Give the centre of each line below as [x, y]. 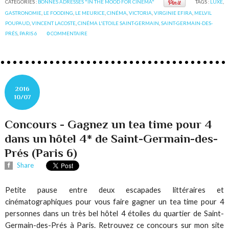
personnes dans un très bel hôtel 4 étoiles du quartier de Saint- [114, 214]
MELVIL [203, 13]
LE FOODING [59, 13]
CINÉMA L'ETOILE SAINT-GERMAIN [119, 23]
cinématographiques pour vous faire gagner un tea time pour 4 [114, 202]
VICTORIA [141, 13]
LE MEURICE [90, 13]
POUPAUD [18, 23]
